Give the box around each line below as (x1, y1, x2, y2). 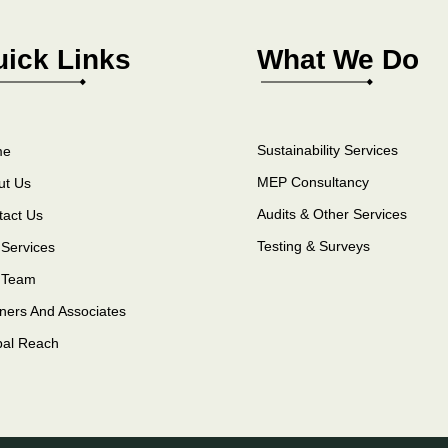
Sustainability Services (257, 142, 398, 158)
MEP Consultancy (257, 174, 369, 190)
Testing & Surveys (257, 238, 370, 254)
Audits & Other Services (257, 206, 407, 222)
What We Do (257, 44, 419, 75)
